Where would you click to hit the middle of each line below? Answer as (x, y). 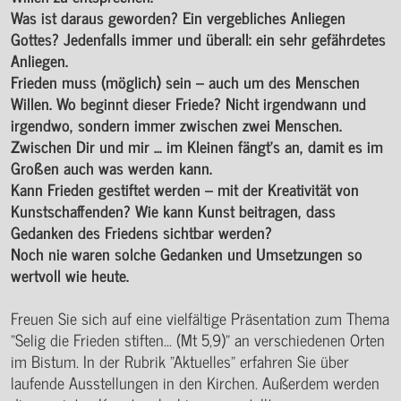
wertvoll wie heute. (70, 274)
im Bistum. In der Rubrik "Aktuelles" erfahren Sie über (180, 360)
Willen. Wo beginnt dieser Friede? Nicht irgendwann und (188, 102)
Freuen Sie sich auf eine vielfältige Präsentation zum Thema (200, 317)
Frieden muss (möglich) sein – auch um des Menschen (185, 81)
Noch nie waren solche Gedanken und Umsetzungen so (187, 253)
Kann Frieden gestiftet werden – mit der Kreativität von (185, 188)
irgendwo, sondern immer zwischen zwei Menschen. (176, 124)
